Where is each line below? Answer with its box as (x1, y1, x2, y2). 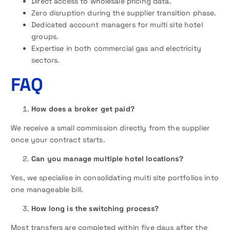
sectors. (31, 55, 60, 65)
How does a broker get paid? (31, 104, 135, 113)
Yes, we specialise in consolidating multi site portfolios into (11, 173, 219, 183)
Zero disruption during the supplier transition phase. (31, 8, 217, 17)
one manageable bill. (11, 185, 83, 195)
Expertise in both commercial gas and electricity (31, 43, 201, 53)
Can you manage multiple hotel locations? (31, 154, 183, 164)
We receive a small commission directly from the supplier (11, 123, 209, 133)
